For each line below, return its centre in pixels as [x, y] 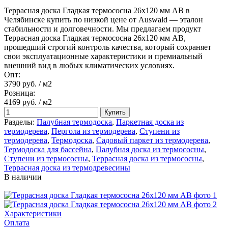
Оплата [17, 222]
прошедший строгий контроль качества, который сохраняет [108, 47]
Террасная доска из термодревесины [67, 167]
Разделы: [19, 122]
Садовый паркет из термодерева [152, 140]
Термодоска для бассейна [48, 149]
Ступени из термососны [46, 158]
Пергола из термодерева [93, 131]
